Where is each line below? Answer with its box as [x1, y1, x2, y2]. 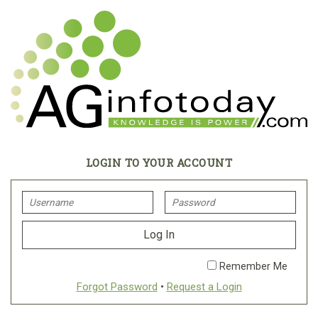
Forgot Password [76, 280, 158, 293]
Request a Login [166, 280, 242, 293]
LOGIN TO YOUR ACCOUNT [85, 155, 233, 170]
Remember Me [216, 260, 287, 273]
